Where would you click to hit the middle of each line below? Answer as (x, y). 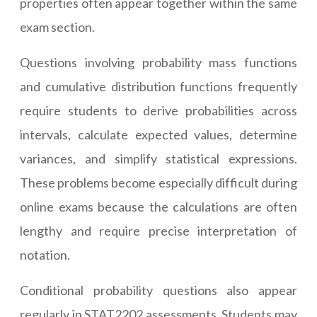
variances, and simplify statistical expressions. (158, 159)
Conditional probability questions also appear (158, 290)
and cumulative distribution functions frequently (158, 87)
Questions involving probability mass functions (158, 63)
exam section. (57, 27)
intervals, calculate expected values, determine (158, 135)
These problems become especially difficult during (158, 183)
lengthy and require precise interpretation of (158, 231)
